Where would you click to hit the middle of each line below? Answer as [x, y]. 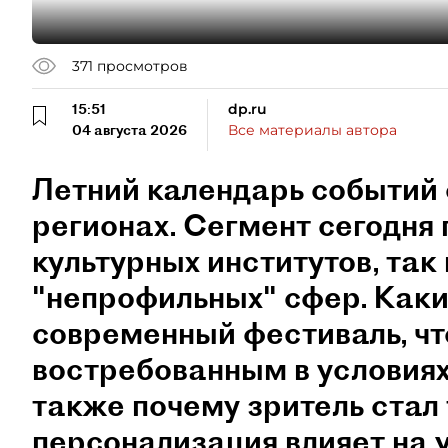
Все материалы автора [312, 130]
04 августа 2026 [129, 130]
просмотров [142, 65]
